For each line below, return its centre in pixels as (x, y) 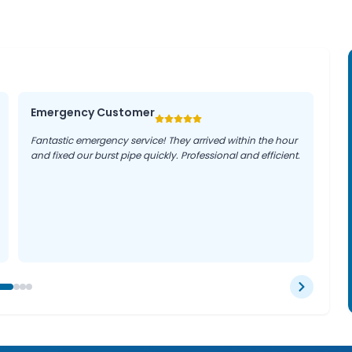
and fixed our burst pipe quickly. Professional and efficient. (166, 155)
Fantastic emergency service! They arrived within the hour (164, 140)
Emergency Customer (93, 112)
